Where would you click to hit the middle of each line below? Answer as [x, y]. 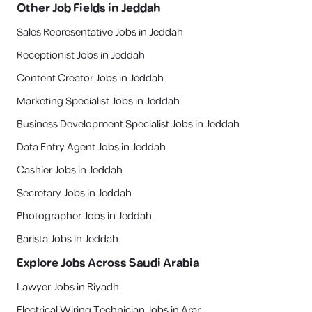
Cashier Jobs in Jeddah [70, 170]
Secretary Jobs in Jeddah [74, 193]
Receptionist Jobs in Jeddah [81, 55]
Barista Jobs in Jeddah [68, 239]
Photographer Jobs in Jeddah [84, 216]
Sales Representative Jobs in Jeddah [100, 32]
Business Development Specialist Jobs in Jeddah [128, 124]
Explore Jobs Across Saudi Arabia [108, 263]
